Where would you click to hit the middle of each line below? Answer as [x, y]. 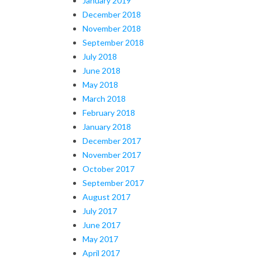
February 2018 [109, 112]
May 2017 [100, 239]
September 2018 [113, 42]
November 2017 [112, 154]
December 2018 [112, 14]
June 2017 [101, 225]
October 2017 [108, 168]
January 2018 [107, 126]
